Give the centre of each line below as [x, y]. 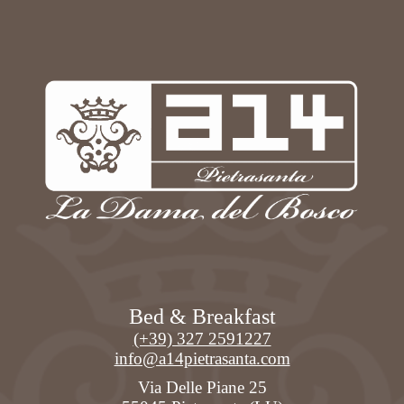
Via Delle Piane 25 [202, 387]
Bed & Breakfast [202, 316]
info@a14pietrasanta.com [202, 358]
